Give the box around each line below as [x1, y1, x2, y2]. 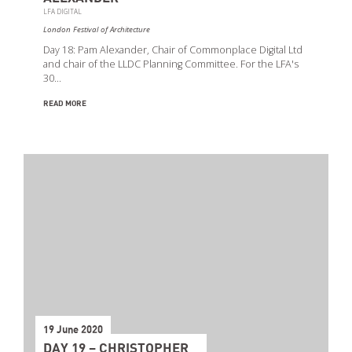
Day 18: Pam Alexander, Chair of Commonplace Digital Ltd [43, 42, 302, 57]
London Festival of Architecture [43, 24, 150, 35]
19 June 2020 [43, 324, 103, 335]
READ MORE [43, 99, 86, 108]
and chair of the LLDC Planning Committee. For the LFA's [43, 57, 299, 71]
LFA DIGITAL [43, 6, 82, 16]
